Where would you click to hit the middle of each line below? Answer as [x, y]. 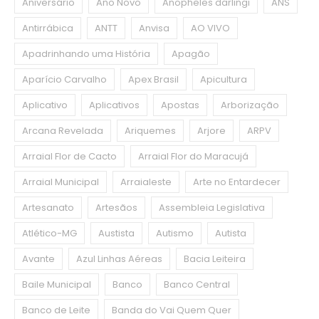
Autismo [175, 233]
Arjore [211, 130]
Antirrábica [48, 28]
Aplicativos [114, 105]
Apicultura [224, 79]
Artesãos [116, 207]
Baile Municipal [57, 284]
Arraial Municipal [61, 182]
